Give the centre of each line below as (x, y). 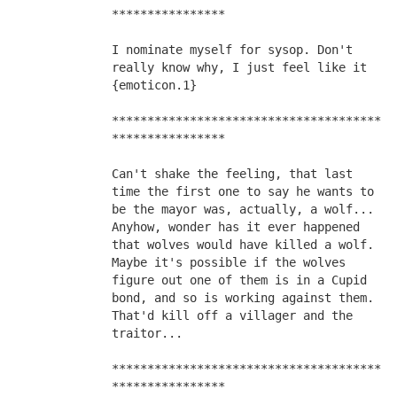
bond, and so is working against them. (242, 298)
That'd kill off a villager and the (232, 315)
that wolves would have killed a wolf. (242, 245)
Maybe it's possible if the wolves (228, 262)
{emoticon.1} (154, 85)
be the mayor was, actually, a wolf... (242, 209)
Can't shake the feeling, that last (232, 174)
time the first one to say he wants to (242, 191)
